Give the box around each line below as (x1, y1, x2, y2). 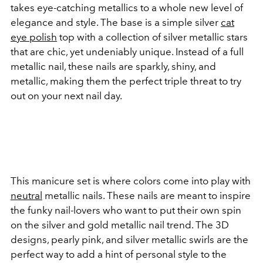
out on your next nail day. (11, 90, 124, 102)
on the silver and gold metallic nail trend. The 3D (11, 219, 229, 231)
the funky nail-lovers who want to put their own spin (11, 204, 241, 216)
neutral (11, 190, 42, 201)
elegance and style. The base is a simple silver (11, 16, 221, 28)
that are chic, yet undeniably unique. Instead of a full (11, 46, 244, 58)
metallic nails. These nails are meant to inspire (42, 190, 251, 201)
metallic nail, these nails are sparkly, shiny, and (11, 60, 216, 72)
